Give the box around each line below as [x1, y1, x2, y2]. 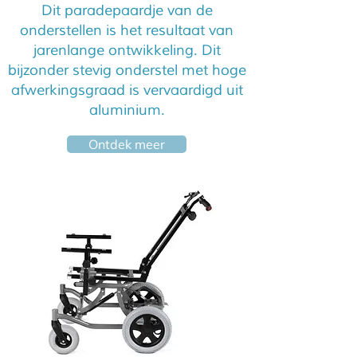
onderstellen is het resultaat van [20, 22, 233, 39]
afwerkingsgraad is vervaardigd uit [10, 81, 243, 99]
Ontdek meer [88, 136, 165, 152]
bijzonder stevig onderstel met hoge [7, 61, 246, 79]
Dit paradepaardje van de [41, 2, 213, 19]
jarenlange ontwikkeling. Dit [33, 41, 221, 59]
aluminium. [88, 101, 165, 119]
